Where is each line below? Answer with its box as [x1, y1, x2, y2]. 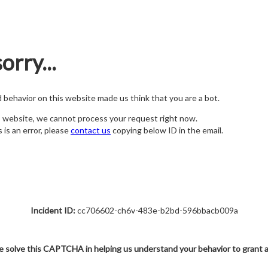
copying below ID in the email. [111, 125, 223, 136]
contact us [71, 125, 111, 136]
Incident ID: [30, 205, 75, 215]
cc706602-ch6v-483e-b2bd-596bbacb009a [75, 205, 238, 215]
